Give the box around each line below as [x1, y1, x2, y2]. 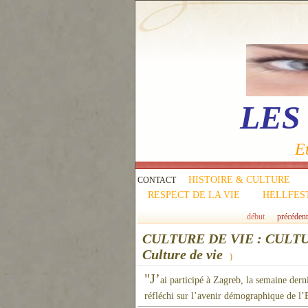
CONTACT [137, 175, 178, 185]
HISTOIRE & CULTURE [188, 175, 290, 185]
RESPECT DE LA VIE [148, 190, 240, 200]
